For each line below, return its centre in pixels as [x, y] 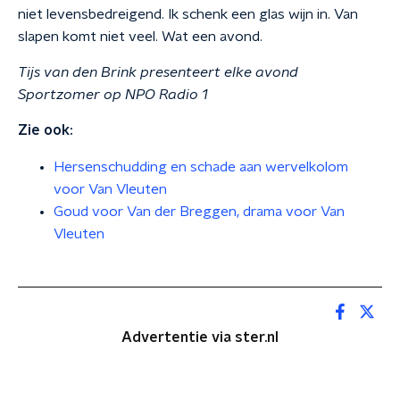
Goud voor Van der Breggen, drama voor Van [199, 212]
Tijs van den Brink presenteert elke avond [158, 72]
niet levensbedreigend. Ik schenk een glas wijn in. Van [188, 14]
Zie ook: [46, 130]
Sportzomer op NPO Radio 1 [113, 95]
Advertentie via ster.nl [200, 337]
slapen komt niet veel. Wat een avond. [140, 37]
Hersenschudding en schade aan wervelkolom [201, 167]
